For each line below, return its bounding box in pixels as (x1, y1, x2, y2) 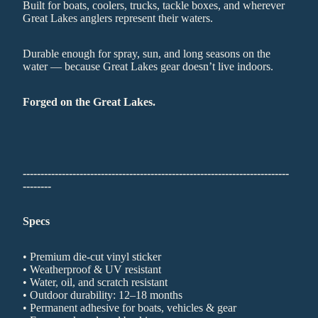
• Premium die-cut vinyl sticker (23, 251, 161, 263)
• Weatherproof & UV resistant (23, 263, 161, 275)
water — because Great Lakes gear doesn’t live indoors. (23, 60, 273, 72)
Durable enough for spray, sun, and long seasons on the (23, 48, 270, 60)
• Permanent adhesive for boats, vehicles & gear (23, 302, 236, 314)
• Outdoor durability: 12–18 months (23, 289, 182, 301)
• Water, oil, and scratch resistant (23, 276, 168, 288)
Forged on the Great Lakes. (23, 96, 155, 108)
